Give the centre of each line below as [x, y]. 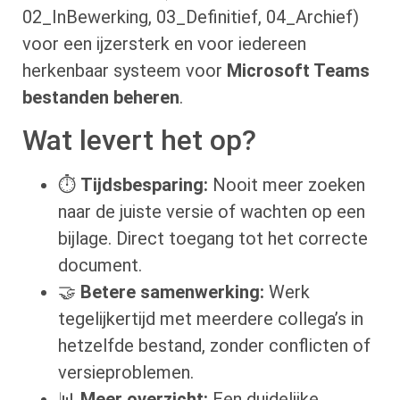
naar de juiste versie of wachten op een [212, 211]
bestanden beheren [101, 97]
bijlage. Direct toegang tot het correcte [213, 238]
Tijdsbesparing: [144, 184]
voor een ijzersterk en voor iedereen [164, 43]
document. [100, 265]
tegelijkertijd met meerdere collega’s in [211, 318]
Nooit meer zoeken [287, 184]
